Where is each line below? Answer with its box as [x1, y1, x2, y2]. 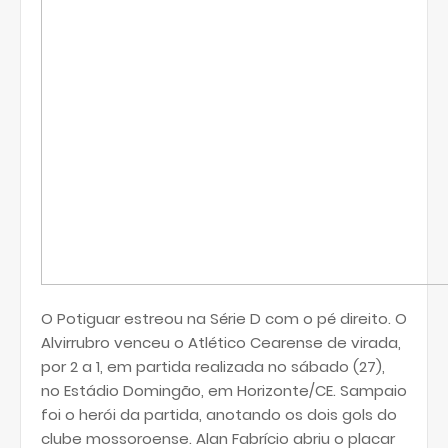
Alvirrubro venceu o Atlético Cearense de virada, [41, 332, 401, 353]
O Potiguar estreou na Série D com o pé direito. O [41, 308, 407, 329]
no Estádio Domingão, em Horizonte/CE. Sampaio [41, 380, 407, 401]
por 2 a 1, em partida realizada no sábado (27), [41, 356, 385, 377]
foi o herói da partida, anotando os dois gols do [41, 404, 397, 425]
